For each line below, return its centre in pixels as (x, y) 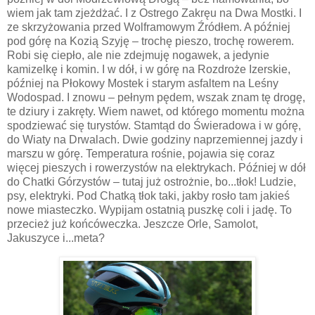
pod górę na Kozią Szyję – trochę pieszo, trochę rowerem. (150, 41)
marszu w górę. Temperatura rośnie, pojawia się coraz (141, 154)
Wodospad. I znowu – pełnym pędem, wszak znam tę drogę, (156, 98)
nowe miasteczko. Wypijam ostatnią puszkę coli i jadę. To (149, 210)
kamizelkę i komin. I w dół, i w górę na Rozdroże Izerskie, (149, 70)
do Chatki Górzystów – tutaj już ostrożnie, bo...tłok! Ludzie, (152, 182)
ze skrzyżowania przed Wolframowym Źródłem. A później (149, 27)
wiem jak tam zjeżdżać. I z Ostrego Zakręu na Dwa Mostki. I (154, 13)
